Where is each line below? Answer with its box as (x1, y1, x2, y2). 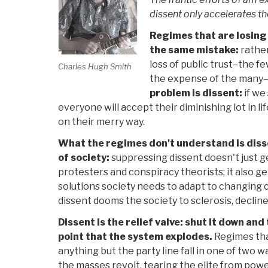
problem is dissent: (149, 87, 242, 99)
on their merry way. (58, 116, 145, 128)
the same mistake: (149, 44, 239, 56)
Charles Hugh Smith (58, 61, 132, 71)
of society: (58, 152, 109, 164)
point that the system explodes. (58, 231, 212, 243)
